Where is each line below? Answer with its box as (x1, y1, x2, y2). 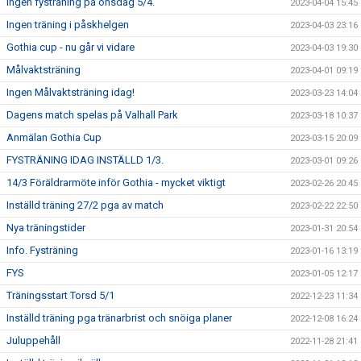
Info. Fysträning (6, 244, 78, 256)
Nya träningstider (6, 222, 85, 234)
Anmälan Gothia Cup (6, 131, 102, 143)
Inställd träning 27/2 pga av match (6, 199, 164, 211)
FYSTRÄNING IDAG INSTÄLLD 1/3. (6, 154, 164, 166)
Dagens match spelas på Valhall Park (6, 109, 178, 121)
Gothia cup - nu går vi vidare (6, 41, 135, 53)
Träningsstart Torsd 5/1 (6, 289, 114, 301)
